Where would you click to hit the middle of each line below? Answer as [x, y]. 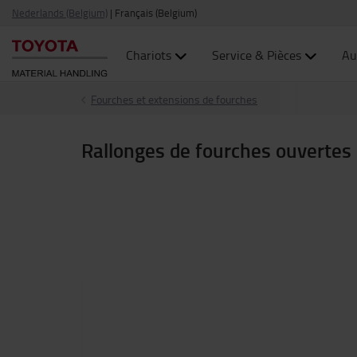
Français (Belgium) [156, 13]
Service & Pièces [256, 55]
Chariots [149, 55]
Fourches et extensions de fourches [174, 99]
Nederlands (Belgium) [60, 13]
